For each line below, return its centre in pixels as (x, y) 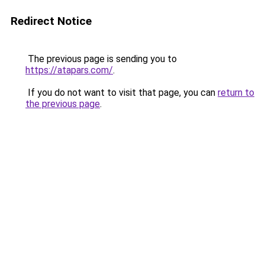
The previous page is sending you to (101, 59)
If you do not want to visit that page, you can (122, 93)
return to (236, 93)
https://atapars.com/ (69, 70)
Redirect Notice (51, 21)
